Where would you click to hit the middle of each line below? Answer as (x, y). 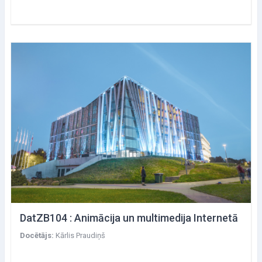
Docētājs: (38, 235)
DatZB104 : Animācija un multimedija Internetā (129, 218)
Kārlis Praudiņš (80, 235)
